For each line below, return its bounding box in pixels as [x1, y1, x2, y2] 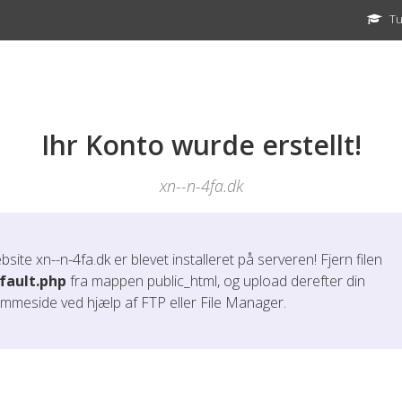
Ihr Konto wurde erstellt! [40, 127, 362, 163]
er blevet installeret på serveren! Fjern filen [110, 249, 382, 269]
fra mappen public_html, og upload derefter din [66, 271, 365, 291]
